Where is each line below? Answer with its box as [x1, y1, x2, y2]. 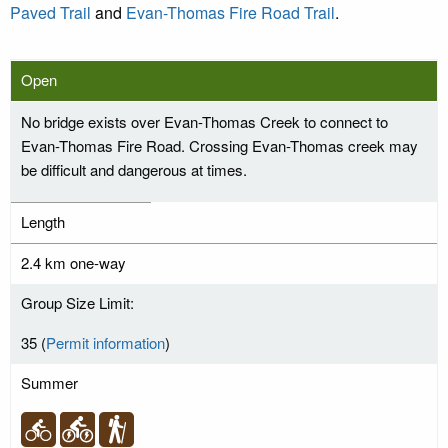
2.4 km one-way [21, 252, 126, 274]
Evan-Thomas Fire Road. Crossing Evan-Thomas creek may [21, 135, 418, 157]
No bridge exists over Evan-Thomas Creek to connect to [21, 111, 388, 133]
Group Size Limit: [21, 292, 134, 314]
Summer [21, 372, 78, 394]
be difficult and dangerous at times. [21, 159, 247, 181]
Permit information [46, 332, 165, 354]
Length [21, 211, 65, 233]
